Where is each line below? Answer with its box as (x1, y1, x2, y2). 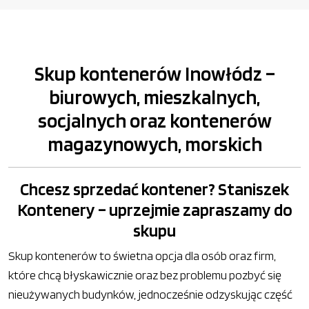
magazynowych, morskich (47, 132, 262, 156)
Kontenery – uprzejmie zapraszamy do (17, 199, 292, 220)
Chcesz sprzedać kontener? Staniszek (20, 179, 289, 199)
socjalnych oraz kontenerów (37, 108, 272, 132)
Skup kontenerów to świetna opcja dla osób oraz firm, (8, 248, 276, 263)
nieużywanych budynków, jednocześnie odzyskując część (8, 287, 292, 301)
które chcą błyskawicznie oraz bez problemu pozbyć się (8, 268, 281, 282)
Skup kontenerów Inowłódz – (34, 61, 275, 86)
